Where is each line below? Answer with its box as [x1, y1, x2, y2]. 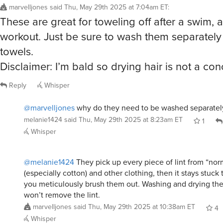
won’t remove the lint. [24, 81, 100, 93]
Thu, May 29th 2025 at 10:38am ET [88, 93, 195, 104]
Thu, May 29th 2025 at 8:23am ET [79, 6, 183, 17]
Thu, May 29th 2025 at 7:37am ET [55, 149, 157, 160]
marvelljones [33, 93, 72, 104]
